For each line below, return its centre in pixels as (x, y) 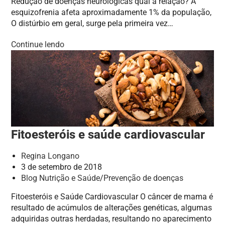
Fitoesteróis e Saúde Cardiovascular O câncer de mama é (112, 197)
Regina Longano (50, 156)
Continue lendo (38, 44)
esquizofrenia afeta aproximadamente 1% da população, (111, 12)
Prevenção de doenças (144, 178)
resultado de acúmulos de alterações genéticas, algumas (112, 208)
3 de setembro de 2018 (62, 167)
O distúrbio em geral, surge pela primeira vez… (92, 23)
